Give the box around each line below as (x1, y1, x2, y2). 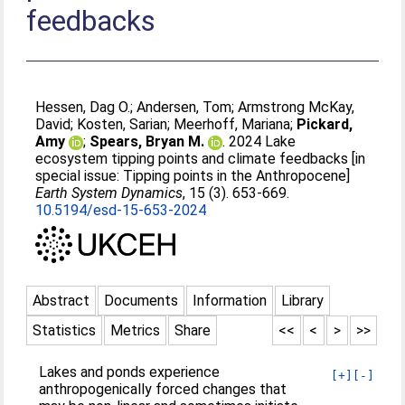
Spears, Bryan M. (89, 133, 205, 150)
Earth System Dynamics (35, 184, 184, 202)
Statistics (33, 321, 97, 339)
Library (281, 291, 325, 309)
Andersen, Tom (137, 99, 232, 116)
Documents (104, 291, 179, 309)
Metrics (110, 321, 161, 339)
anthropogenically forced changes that (39, 380, 287, 398)
